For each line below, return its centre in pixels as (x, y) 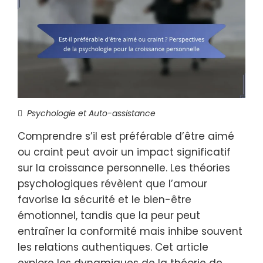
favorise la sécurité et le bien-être (104, 200)
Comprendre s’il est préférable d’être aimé (126, 136)
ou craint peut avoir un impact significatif (124, 152)
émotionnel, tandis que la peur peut (109, 215)
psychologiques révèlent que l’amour (112, 184)
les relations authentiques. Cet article (113, 247)
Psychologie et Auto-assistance (91, 113)
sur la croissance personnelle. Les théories (124, 168)
